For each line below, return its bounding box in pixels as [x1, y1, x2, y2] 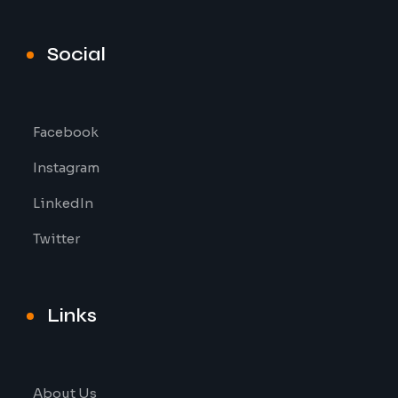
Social [47, 44, 106, 67]
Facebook [33, 123, 99, 141]
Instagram [33, 159, 99, 177]
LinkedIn [33, 195, 93, 212]
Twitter [33, 230, 80, 248]
